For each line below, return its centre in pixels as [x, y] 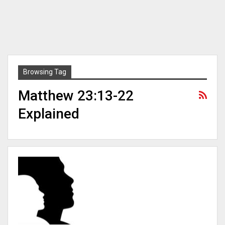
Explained [49, 114]
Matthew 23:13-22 [76, 96]
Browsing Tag [45, 72]
